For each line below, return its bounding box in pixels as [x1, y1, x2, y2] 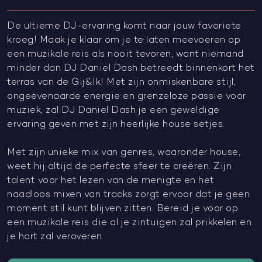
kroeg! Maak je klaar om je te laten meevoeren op [7, 35, 240, 46]
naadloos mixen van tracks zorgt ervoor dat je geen [7, 189, 250, 200]
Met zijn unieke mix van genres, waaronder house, [7, 147, 240, 158]
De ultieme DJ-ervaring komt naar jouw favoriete [7, 21, 242, 32]
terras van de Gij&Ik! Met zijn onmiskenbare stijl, [7, 77, 236, 88]
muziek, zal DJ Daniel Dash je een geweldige [7, 105, 220, 116]
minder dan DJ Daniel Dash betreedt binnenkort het [7, 63, 255, 74]
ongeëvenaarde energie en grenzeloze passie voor [7, 91, 246, 102]
